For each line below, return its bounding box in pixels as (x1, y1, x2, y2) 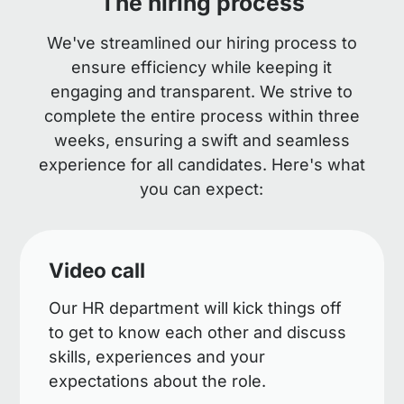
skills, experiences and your (49, 346, 266, 366)
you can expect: (140, 179, 264, 199)
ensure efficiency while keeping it (71, 58, 333, 78)
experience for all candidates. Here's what (38, 155, 365, 175)
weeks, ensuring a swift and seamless (53, 131, 350, 151)
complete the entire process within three (43, 106, 360, 126)
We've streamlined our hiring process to (46, 33, 357, 53)
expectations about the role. (49, 371, 267, 390)
